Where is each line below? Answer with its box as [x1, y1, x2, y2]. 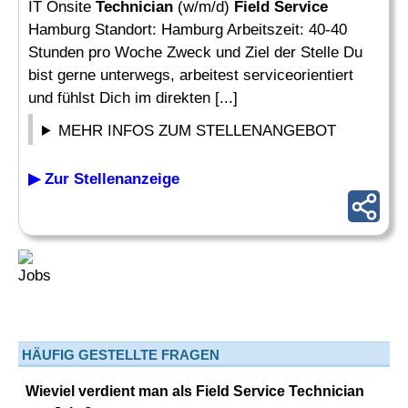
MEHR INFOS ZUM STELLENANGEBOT [58, 122, 337, 139]
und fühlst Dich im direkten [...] [28, 89, 238, 107]
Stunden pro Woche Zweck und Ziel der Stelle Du [28, 44, 362, 61]
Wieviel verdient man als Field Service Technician [25, 383, 364, 399]
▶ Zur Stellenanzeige [28, 170, 179, 188]
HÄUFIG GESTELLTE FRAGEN [22, 347, 219, 362]
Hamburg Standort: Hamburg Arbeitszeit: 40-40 [28, 21, 347, 38]
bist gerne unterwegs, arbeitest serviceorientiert [28, 66, 353, 84]
